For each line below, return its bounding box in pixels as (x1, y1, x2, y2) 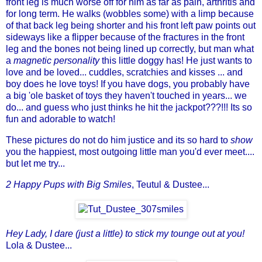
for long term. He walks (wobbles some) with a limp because (6, 9, 254, 19)
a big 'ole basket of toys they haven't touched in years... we (6, 91, 247, 101)
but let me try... (6, 158, 65, 169)
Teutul (136, 179, 161, 189)
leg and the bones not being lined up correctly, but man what (6, 44, 254, 54)
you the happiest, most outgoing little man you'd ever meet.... (6, 147, 254, 157)
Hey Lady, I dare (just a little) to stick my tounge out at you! (6, 228, 244, 239)
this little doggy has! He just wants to (99, 56, 252, 66)
